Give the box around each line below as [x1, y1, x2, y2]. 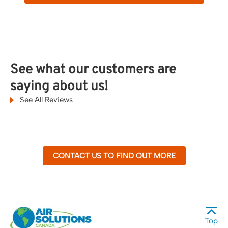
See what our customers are [10, 62, 176, 78]
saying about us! [10, 78, 108, 95]
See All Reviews [18, 95, 73, 104]
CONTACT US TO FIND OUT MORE [52, 151, 176, 160]
